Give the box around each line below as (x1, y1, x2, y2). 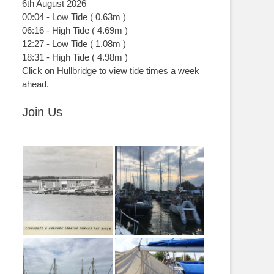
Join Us (22, 105, 62, 119)
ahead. (22, 79, 49, 89)
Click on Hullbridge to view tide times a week (22, 65, 199, 76)
